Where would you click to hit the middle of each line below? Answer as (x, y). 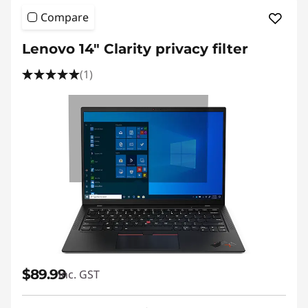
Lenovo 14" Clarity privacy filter (135, 49)
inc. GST (79, 274)
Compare (65, 17)
